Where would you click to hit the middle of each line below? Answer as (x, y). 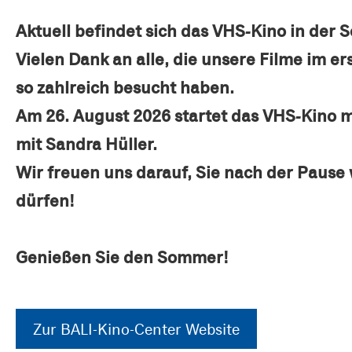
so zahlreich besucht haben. (127, 87)
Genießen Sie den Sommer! (122, 257)
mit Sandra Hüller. (86, 144)
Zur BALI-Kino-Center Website (136, 329)
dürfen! (45, 200)
